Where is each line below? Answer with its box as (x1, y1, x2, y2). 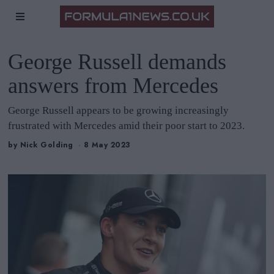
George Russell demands (8, 50, 227, 74)
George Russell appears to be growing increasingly (8, 105, 229, 116)
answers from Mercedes (8, 73, 219, 98)
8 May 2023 (83, 139, 130, 151)
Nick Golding (20, 139, 73, 151)
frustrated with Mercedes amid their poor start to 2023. (8, 120, 245, 131)
